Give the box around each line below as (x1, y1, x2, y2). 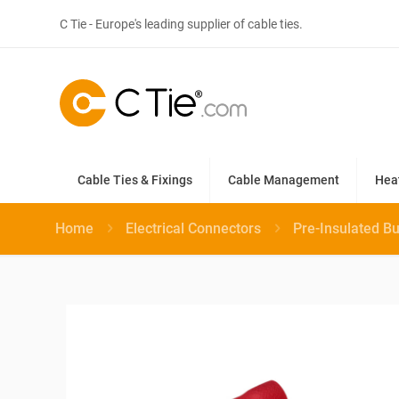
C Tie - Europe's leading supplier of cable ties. (63, 16, 304, 31)
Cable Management (228, 172, 339, 187)
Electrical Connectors (126, 219, 261, 237)
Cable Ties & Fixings (77, 172, 192, 187)
